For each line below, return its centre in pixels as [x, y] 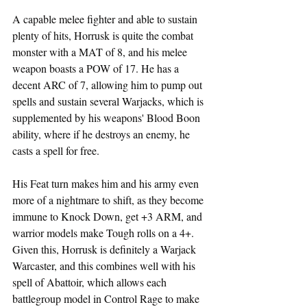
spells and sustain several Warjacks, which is [109, 101]
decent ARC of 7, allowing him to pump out [109, 84]
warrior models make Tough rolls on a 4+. [106, 232]
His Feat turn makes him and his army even [107, 183]
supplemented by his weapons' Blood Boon [108, 117]
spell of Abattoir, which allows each [91, 282]
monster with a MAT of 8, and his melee [101, 51]
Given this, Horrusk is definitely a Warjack [106, 249]
